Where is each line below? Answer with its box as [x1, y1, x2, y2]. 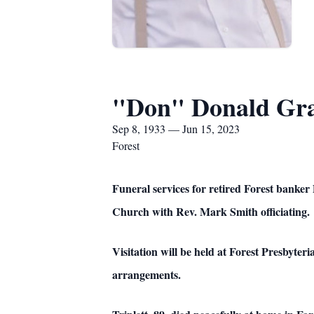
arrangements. [112, 266, 181, 282]
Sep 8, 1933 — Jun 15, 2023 [112, 121, 240, 136]
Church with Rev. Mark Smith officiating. [112, 203, 310, 219]
